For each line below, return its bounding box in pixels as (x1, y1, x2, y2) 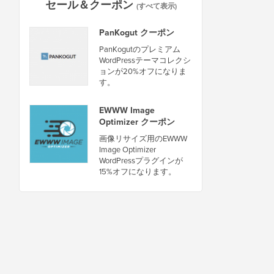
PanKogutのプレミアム (99, 43, 180, 54)
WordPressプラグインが (99, 154, 183, 166)
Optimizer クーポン (99, 115, 175, 128)
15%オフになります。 (99, 165, 176, 177)
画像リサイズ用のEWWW (99, 132, 187, 144)
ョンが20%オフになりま (99, 65, 187, 76)
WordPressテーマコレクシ (99, 54, 191, 65)
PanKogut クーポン (99, 26, 174, 39)
